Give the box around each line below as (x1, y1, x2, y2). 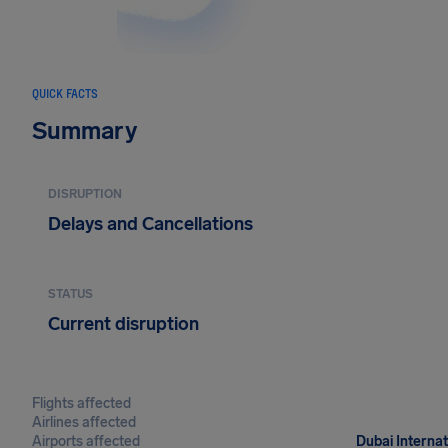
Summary (32, 116, 138, 145)
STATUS (48, 287, 93, 301)
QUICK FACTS (32, 86, 98, 100)
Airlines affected (32, 414, 136, 431)
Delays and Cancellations (48, 213, 253, 235)
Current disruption (48, 313, 199, 335)
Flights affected (32, 395, 131, 412)
